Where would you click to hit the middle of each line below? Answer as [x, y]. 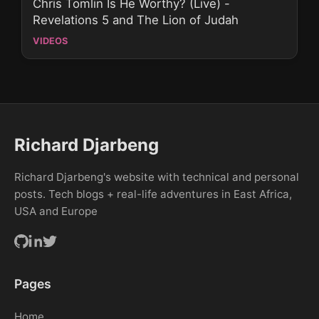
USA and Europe [56, 211]
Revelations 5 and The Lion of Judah [136, 20]
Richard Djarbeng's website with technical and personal [157, 177]
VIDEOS [50, 41]
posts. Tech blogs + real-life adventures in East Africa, [153, 194]
